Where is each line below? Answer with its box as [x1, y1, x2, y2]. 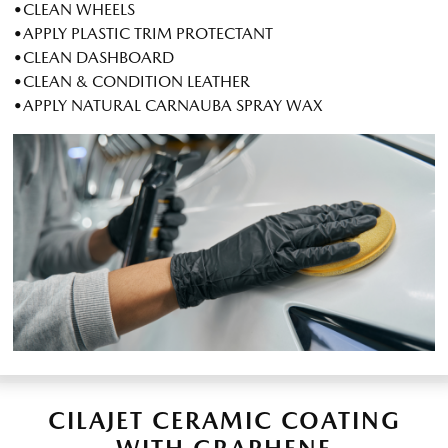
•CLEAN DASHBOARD [13, 47, 174, 67]
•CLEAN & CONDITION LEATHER [13, 71, 250, 91]
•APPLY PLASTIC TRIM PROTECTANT [13, 23, 273, 43]
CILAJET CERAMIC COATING [47, 406, 401, 436]
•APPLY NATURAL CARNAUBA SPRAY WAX [13, 95, 323, 115]
